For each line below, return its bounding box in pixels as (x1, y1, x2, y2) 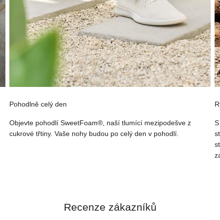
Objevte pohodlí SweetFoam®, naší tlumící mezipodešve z (9, 119, 191, 127)
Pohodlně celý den (9, 100, 67, 109)
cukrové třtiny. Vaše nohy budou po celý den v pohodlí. (9, 130, 179, 138)
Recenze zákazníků (63, 201, 157, 213)
